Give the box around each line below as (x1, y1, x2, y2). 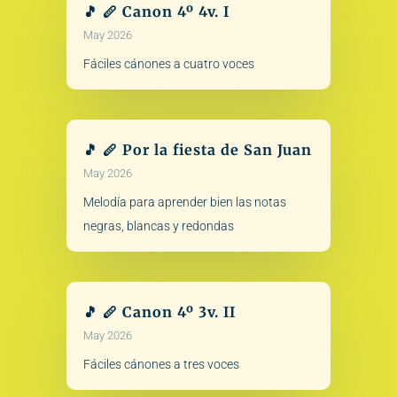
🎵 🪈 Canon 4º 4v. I (82, 2, 230, 20)
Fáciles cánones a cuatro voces (82, 56, 254, 71)
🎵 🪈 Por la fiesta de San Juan (82, 140, 312, 159)
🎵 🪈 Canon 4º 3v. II (82, 303, 236, 322)
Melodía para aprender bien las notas (82, 194, 286, 209)
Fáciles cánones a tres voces (82, 357, 239, 372)
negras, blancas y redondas (82, 218, 234, 233)
